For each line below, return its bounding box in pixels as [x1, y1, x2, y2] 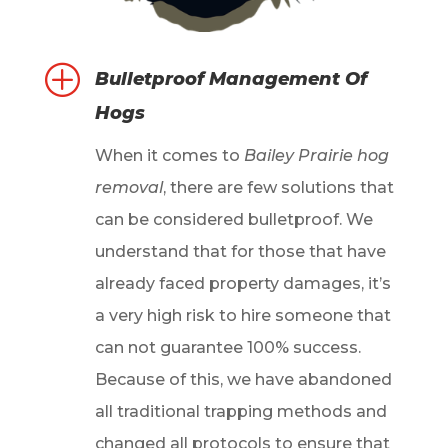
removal [94, 178, 163, 198]
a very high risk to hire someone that [94, 306, 391, 326]
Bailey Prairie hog [243, 146, 389, 166]
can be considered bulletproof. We [94, 210, 373, 230]
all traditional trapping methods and [94, 402, 387, 422]
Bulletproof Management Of [94, 68, 367, 91]
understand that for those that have [94, 242, 386, 262]
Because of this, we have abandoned [94, 370, 392, 390]
